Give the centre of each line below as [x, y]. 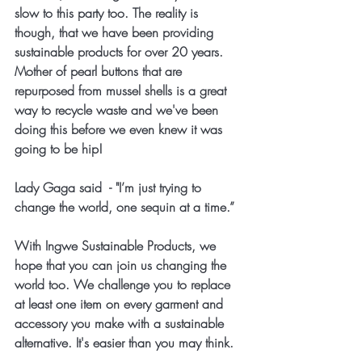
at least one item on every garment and [121, 304]
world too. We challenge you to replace [124, 284]
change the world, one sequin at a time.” [126, 207]
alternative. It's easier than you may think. [126, 343]
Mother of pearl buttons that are [100, 71]
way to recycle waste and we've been [118, 110]
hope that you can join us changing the [122, 265]
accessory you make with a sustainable [121, 323]
